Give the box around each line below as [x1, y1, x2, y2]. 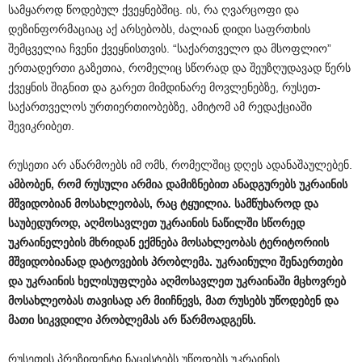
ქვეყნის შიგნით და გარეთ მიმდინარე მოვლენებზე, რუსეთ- [8, 80, 321, 94]
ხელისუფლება [78, 274, 157, 288]
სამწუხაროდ [234, 196, 301, 210]
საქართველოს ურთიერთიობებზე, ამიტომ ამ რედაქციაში [8, 99, 312, 113]
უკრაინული [216, 255, 276, 268]
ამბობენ [8, 177, 51, 191]
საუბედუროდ [8, 216, 78, 229]
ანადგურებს [232, 177, 296, 191]
